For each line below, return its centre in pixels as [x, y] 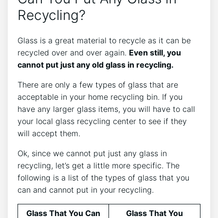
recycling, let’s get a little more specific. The [99, 166]
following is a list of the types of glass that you [103, 178]
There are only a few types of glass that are [98, 85]
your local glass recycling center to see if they [102, 121]
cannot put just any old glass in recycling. [97, 65]
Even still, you [155, 53]
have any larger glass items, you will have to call [106, 109]
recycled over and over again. [73, 53]
